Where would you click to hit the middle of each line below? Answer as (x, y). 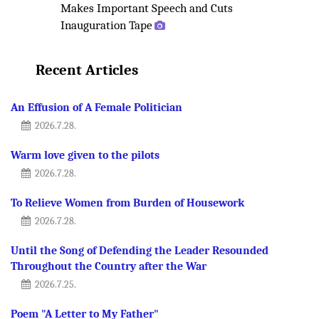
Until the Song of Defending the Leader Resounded (140, 250)
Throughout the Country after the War (109, 266)
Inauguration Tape (106, 25)
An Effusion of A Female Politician (96, 107)
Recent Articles (87, 69)
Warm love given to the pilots (85, 155)
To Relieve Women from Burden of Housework (127, 203)
